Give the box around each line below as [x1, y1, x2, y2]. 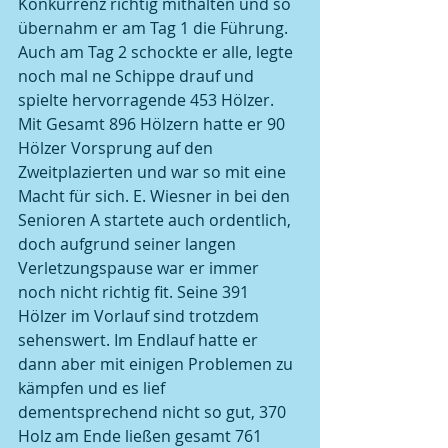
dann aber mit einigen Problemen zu [18, 353, 297, 375]
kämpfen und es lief [18, 377, 169, 399]
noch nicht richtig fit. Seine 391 [18, 281, 253, 303]
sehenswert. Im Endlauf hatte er [18, 329, 262, 351]
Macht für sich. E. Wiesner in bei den [18, 185, 294, 207]
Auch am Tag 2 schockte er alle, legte [18, 41, 297, 63]
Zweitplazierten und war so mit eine [18, 161, 290, 183]
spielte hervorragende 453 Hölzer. [18, 89, 278, 111]
